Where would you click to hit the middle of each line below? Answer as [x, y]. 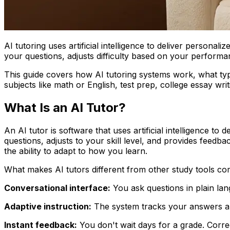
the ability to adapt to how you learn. [76, 151]
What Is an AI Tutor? [65, 107]
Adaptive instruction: [48, 206]
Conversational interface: [57, 188]
